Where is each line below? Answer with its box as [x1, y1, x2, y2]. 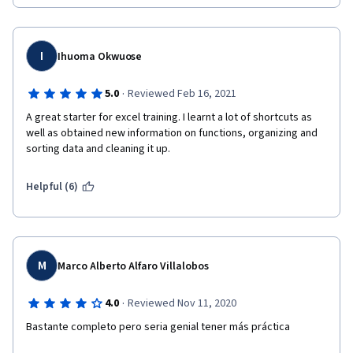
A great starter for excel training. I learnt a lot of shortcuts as [26, 110, 312, 125]
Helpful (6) [26, 179, 79, 195]
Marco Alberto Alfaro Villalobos [58, 258, 209, 274]
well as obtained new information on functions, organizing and [26, 125, 318, 141]
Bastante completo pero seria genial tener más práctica [26, 319, 290, 335]
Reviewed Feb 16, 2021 [127, 86, 236, 102]
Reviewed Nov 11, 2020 [127, 295, 236, 311]
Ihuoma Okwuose [58, 49, 143, 65]
